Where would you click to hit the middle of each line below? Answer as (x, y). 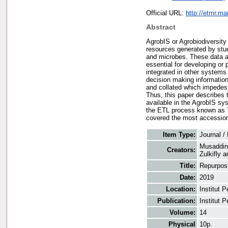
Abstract (161, 27)
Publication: (176, 201)
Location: (181, 189)
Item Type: (179, 134)
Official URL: (166, 13)
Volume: (182, 212)
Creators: (181, 150)
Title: (188, 165)
